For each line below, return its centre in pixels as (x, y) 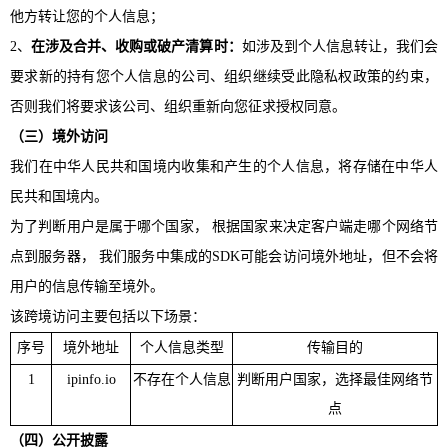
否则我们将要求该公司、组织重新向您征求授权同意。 (178, 106)
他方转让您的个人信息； (87, 16)
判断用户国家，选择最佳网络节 (335, 379)
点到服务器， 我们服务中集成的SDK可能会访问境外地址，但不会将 (224, 256)
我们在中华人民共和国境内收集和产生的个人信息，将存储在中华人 (224, 166)
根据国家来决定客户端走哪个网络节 (323, 226)
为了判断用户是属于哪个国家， (109, 226)
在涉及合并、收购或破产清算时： (136, 46)
